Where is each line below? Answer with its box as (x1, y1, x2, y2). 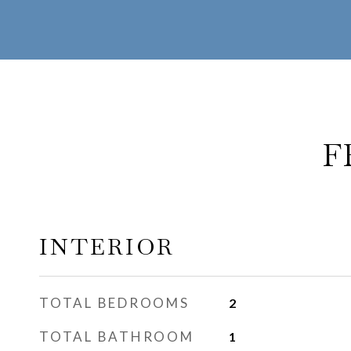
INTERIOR (39, 232, 175, 262)
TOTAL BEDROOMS (39, 295, 190, 311)
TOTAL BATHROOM (39, 328, 194, 345)
